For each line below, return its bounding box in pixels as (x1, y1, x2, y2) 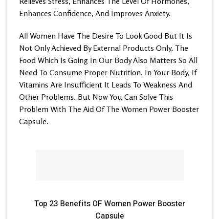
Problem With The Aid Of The (19, 104, 121, 114)
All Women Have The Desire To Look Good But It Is (19, 31, 192, 41)
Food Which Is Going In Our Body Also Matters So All (19, 55, 197, 66)
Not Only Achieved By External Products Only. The (19, 43, 188, 53)
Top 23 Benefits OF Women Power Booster (34, 197, 185, 210)
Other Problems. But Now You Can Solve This (19, 92, 173, 102)
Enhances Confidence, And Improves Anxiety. (19, 8, 171, 19)
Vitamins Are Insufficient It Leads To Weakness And (19, 80, 192, 90)
